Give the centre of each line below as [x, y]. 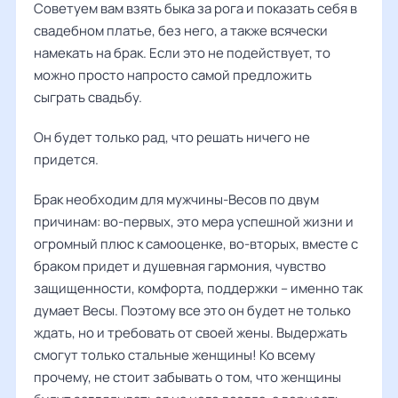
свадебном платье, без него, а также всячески [181, 31]
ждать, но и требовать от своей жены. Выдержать [191, 333]
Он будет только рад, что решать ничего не [172, 137]
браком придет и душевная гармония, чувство [180, 266]
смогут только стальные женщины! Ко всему [175, 355]
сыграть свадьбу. [88, 97]
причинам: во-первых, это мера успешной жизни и [194, 222]
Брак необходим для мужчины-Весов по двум [176, 199]
